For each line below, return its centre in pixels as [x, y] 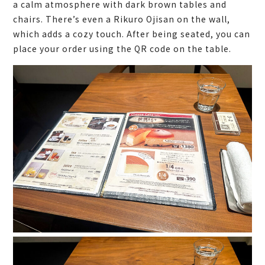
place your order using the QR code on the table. [122, 49]
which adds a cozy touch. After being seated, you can [132, 34]
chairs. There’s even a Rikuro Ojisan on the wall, [122, 19]
